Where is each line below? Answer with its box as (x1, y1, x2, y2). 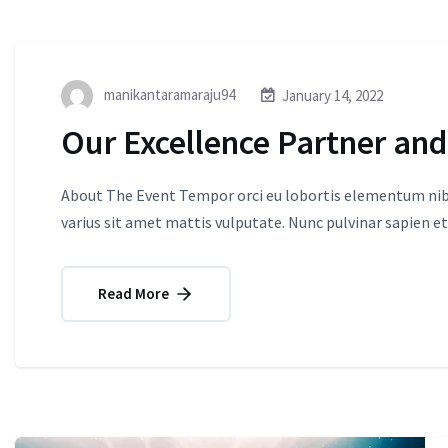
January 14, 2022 (282, 86, 383, 106)
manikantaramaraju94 (101, 84, 235, 104)
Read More (98, 283, 172, 303)
